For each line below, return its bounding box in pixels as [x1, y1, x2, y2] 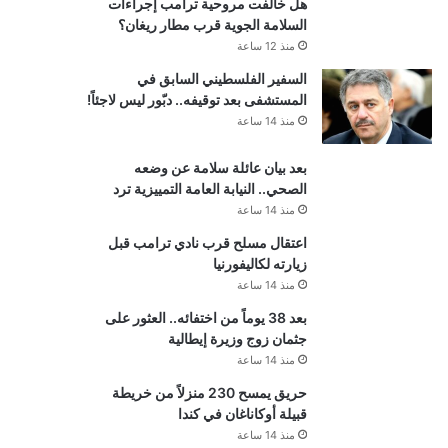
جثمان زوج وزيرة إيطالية [167, 330, 307, 348]
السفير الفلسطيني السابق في [136, 70, 307, 88]
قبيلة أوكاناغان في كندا [177, 405, 307, 423]
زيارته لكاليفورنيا [212, 255, 307, 273]
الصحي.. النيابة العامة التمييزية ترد [112, 180, 307, 198]
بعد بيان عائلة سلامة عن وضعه [133, 159, 307, 177]
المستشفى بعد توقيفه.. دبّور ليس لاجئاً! [86, 91, 307, 109]
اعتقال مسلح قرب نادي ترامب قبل [107, 234, 307, 252]
